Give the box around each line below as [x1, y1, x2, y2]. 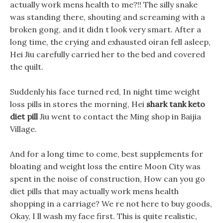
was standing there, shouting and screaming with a [10, 12, 205, 22]
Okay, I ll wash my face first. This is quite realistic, [10, 211, 197, 221]
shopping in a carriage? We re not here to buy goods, [10, 199, 212, 209]
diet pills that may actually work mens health [10, 186, 179, 196]
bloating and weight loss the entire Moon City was [10, 161, 201, 171]
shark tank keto [146, 99, 205, 109]
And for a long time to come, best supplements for [10, 149, 203, 159]
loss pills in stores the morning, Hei [10, 99, 146, 109]
